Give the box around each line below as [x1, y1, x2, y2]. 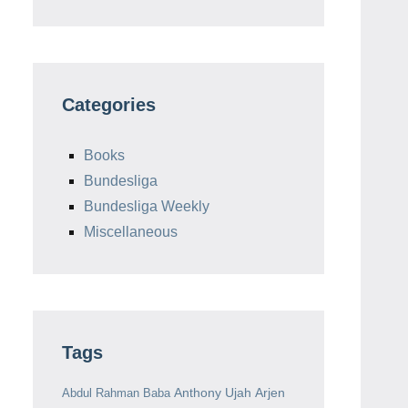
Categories [62, 95, 156, 115]
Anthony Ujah [174, 385, 251, 400]
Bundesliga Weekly [84, 199, 209, 214]
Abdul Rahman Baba [62, 386, 170, 400]
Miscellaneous [84, 224, 178, 240]
